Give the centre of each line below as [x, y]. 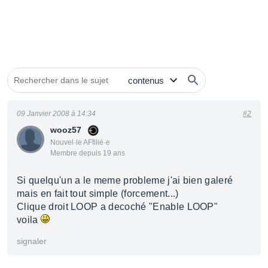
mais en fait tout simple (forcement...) [98, 194]
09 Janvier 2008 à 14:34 [56, 114]
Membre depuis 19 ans [88, 153]
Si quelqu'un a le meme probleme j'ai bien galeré [125, 180]
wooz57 [66, 130]
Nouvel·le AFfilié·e [80, 142]
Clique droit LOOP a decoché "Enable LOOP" [118, 207]
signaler [32, 241]
